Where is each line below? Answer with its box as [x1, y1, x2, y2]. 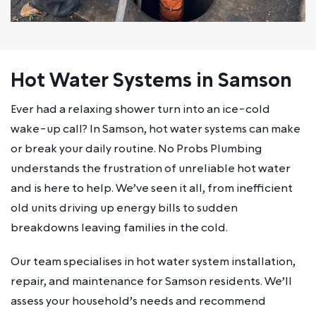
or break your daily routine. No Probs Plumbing [11, 141, 262, 157]
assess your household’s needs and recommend [11, 293, 266, 310]
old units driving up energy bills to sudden [11, 200, 238, 217]
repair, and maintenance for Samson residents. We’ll [11, 274, 292, 290]
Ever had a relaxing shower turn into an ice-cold [11, 102, 270, 118]
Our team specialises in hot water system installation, [11, 254, 296, 270]
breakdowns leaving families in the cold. [11, 220, 228, 236]
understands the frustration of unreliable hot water [11, 161, 291, 177]
